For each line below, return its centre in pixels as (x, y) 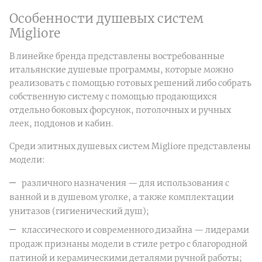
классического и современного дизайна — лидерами (135, 230)
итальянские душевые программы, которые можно (121, 69)
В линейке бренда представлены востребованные (117, 56)
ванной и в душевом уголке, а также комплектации (122, 197)
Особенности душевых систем (106, 18)
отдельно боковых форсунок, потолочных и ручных (120, 110)
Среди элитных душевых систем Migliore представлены (130, 146)
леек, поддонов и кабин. (61, 123)
